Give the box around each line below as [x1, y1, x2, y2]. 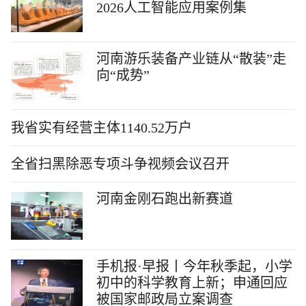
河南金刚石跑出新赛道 [96, 191, 233, 206]
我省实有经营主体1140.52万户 [11, 120, 192, 135]
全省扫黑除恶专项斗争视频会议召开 [11, 156, 229, 171]
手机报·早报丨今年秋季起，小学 [96, 259, 292, 274]
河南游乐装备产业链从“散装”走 [96, 51, 286, 66]
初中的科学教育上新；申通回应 [96, 275, 288, 290]
